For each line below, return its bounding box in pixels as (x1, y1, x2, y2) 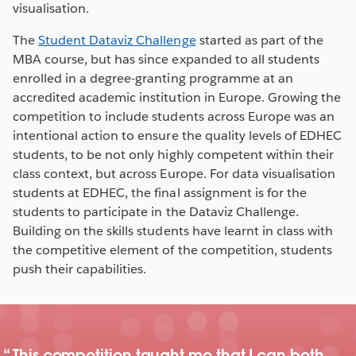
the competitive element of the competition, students (13, 242, 332, 259)
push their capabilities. (13, 261, 150, 278)
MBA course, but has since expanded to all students (13, 51, 319, 68)
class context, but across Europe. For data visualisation (13, 165, 336, 183)
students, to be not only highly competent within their (13, 146, 335, 164)
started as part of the (195, 32, 323, 49)
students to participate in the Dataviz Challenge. (13, 203, 299, 221)
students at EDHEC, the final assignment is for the (13, 184, 307, 202)
